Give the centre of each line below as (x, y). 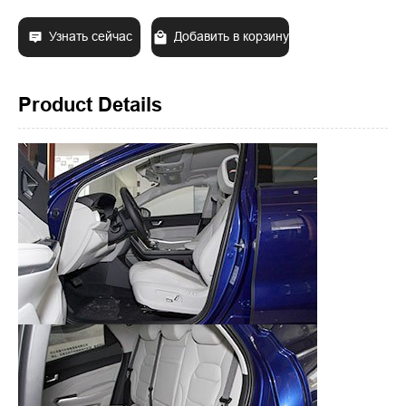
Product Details (90, 104)
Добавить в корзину (232, 37)
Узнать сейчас (91, 37)
